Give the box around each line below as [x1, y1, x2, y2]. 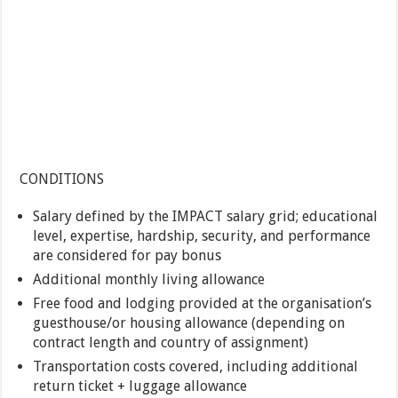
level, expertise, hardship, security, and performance [33, 227, 371, 245]
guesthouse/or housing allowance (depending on [33, 314, 346, 332]
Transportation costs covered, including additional [33, 358, 359, 376]
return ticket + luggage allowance [33, 378, 248, 395]
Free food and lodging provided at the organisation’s [33, 295, 372, 313]
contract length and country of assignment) [33, 334, 309, 352]
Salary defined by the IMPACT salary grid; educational [33, 208, 378, 226]
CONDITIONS [20, 171, 105, 188]
